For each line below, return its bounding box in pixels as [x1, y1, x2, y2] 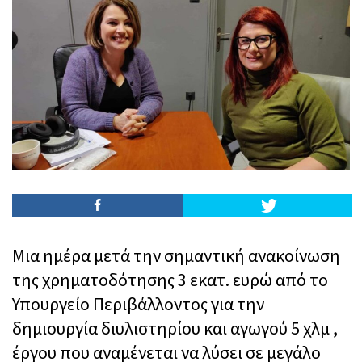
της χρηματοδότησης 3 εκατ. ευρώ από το [12, 268, 328, 292]
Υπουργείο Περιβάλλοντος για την [12, 293, 264, 316]
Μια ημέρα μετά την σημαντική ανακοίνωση [12, 244, 340, 267]
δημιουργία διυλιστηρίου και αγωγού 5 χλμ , [12, 317, 338, 340]
